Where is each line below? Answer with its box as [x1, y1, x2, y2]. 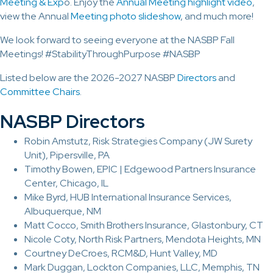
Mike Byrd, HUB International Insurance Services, [24, 190, 232, 204]
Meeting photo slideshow [71, 9, 180, 23]
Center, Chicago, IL [24, 176, 108, 190]
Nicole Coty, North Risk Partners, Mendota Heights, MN [24, 232, 261, 246]
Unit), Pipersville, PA [24, 148, 110, 161]
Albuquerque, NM [24, 204, 101, 218]
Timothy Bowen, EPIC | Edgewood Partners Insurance [24, 162, 256, 175]
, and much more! [180, 9, 253, 23]
